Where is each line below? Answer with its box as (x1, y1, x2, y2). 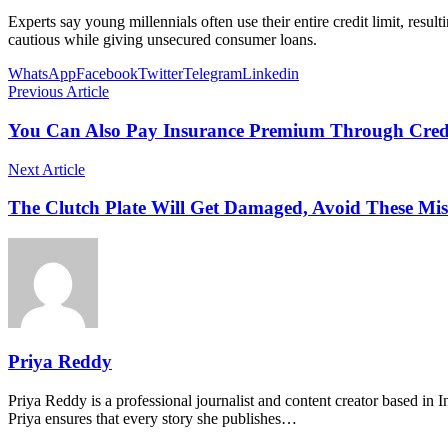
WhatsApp (8, 65, 76, 83)
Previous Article (8, 83, 109, 101)
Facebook (76, 65, 138, 83)
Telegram (183, 65, 242, 83)
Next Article (8, 160, 85, 178)
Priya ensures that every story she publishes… (8, 409, 297, 427)
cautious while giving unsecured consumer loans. (8, 31, 317, 49)
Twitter (138, 65, 183, 83)
